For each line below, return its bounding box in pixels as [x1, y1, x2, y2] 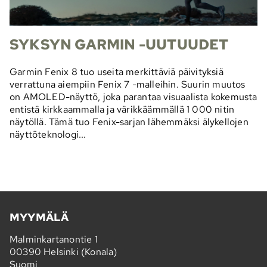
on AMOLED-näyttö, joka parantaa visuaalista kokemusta [10, 90, 257, 103]
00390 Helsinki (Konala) [10, 246, 117, 259]
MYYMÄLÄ [10, 210, 69, 225]
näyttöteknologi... [10, 128, 86, 141]
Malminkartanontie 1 [10, 233, 98, 246]
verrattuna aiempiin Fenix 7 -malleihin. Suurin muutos [10, 77, 246, 91]
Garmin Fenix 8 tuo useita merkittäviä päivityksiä [10, 65, 223, 78]
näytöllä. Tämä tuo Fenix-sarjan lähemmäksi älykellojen [10, 115, 249, 128]
